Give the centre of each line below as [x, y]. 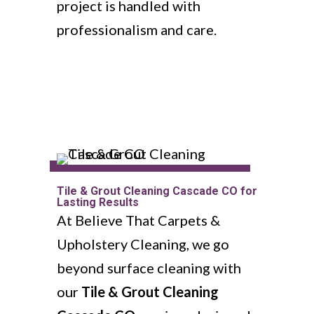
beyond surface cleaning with [149, 268]
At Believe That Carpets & [138, 220]
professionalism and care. [136, 29]
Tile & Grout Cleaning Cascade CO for [157, 191]
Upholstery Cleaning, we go [143, 244]
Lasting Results [97, 202]
